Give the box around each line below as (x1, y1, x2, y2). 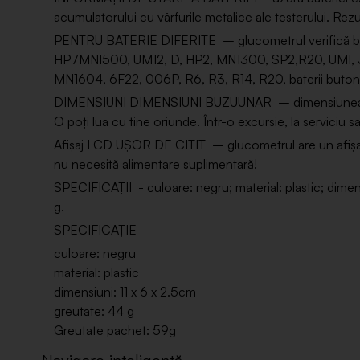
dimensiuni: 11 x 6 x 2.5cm (54, 284, 196, 301)
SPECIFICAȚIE (54, 222, 137, 239)
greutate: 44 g (54, 303, 134, 320)
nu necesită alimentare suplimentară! (54, 156, 260, 173)
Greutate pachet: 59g (54, 322, 176, 339)
